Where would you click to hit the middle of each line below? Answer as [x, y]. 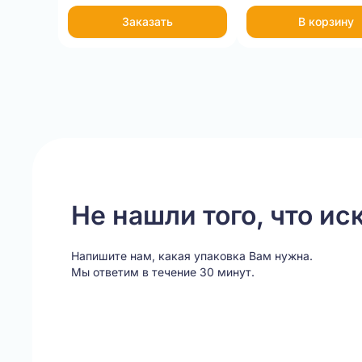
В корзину [326, 21]
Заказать [147, 21]
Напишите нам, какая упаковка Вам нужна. [192, 256]
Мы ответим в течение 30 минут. [163, 272]
